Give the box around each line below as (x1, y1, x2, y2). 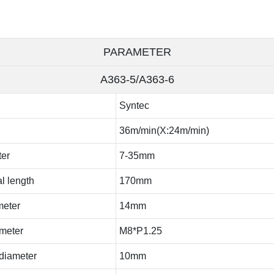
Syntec (119, 100, 149, 111)
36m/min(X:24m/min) (119, 125, 209, 136)
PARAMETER (103, 45, 171, 58)
